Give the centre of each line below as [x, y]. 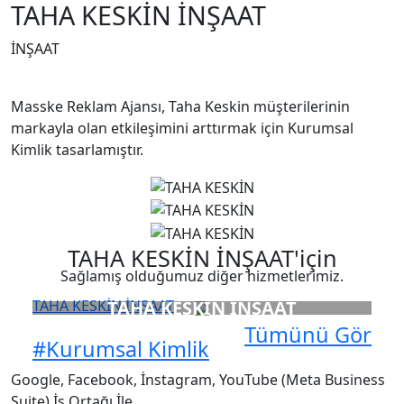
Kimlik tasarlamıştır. [77, 150]
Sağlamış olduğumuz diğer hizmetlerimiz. [202, 276]
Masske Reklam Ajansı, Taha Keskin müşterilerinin [180, 106]
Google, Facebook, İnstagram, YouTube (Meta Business [198, 380]
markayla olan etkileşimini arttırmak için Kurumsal [182, 128]
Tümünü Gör [308, 335]
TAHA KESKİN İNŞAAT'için [202, 258]
